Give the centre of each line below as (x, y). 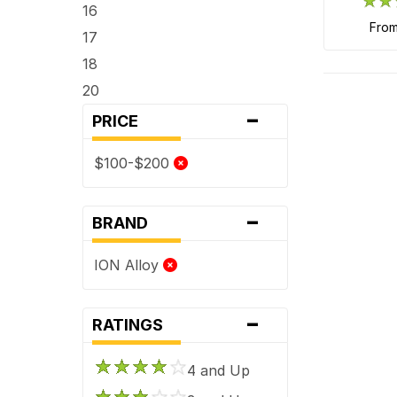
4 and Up (219, 370)
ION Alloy (129, 265)
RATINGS (133, 324)
